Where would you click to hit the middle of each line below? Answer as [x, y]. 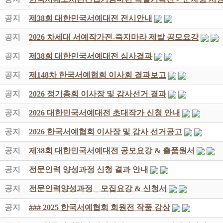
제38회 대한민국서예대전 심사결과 [91, 56]
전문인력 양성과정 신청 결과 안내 [89, 169]
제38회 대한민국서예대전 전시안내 [91, 18]
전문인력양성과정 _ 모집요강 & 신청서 [98, 188]
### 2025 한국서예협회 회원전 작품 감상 [100, 207]
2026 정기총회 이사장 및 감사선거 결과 [98, 94]
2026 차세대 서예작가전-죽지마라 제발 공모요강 [114, 37]
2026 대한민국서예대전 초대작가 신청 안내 [105, 113]
